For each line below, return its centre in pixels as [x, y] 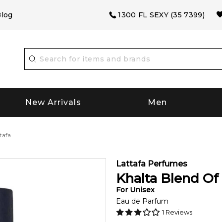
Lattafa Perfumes [152, 164]
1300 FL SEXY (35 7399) [161, 15]
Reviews [178, 212]
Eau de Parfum [142, 201]
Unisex [142, 190]
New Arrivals [54, 103]
